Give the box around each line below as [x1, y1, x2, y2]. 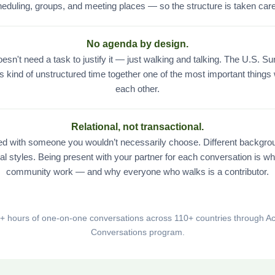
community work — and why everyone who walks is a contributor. [6, 166, 269, 177]
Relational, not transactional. [71, 122, 204, 132]
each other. [115, 83, 160, 94]
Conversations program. [90, 227, 185, 237]
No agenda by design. [87, 39, 188, 49]
